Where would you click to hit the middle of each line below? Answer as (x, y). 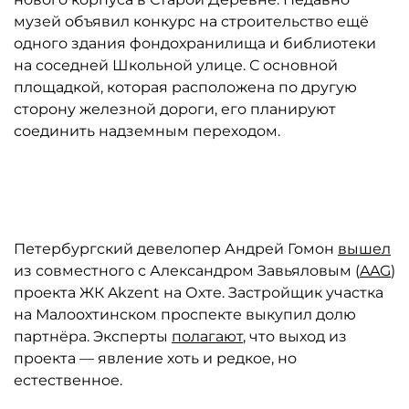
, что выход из (295, 336)
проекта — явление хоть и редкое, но (155, 358)
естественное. (68, 380)
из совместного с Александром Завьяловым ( (187, 271)
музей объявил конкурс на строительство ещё (191, 21)
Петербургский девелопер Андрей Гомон (176, 249)
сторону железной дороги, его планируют (175, 109)
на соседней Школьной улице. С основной (176, 65)
